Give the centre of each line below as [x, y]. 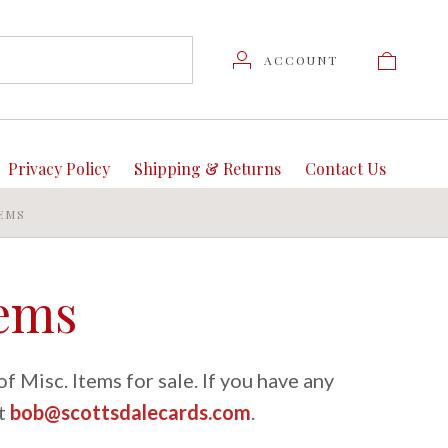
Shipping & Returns [207, 168]
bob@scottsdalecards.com [130, 412]
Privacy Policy [58, 168]
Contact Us [345, 168]
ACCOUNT [301, 59]
